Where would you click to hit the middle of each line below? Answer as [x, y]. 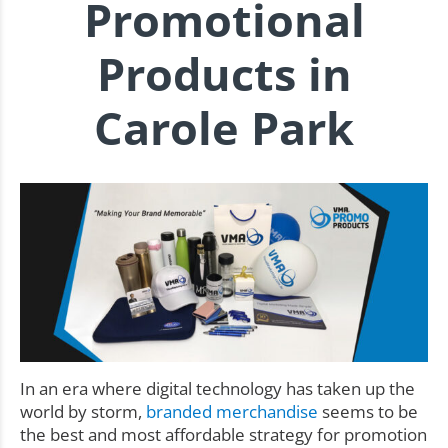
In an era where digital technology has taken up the [217, 388]
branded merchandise [232, 411]
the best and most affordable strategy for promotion [223, 434]
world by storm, [83, 411]
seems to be [368, 411]
